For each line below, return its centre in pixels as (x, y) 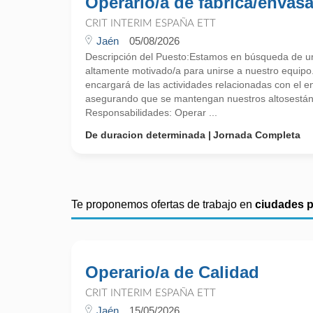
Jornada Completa (257, 135)
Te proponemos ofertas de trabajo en (163, 204)
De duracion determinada (145, 135)
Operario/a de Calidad (172, 272)
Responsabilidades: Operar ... (151, 112)
